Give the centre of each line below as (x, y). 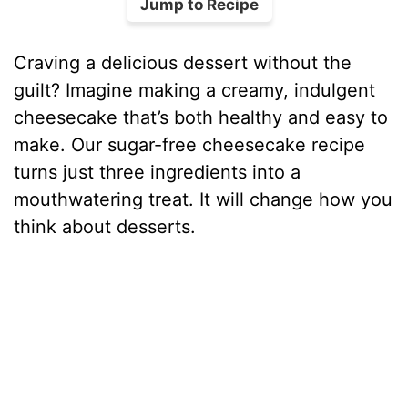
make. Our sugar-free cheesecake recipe (190, 144)
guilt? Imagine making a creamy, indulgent (195, 90)
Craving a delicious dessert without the (183, 62)
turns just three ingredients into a (158, 172)
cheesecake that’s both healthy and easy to (201, 117)
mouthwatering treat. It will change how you (204, 199)
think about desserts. (105, 226)
